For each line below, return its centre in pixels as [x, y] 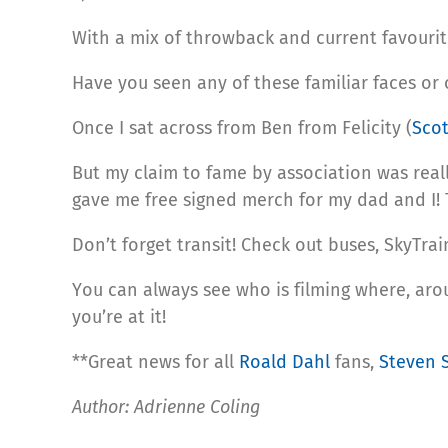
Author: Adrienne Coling [166, 406]
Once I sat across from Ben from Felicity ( [242, 127]
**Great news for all [155, 361]
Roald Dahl [284, 361]
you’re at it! [119, 316]
